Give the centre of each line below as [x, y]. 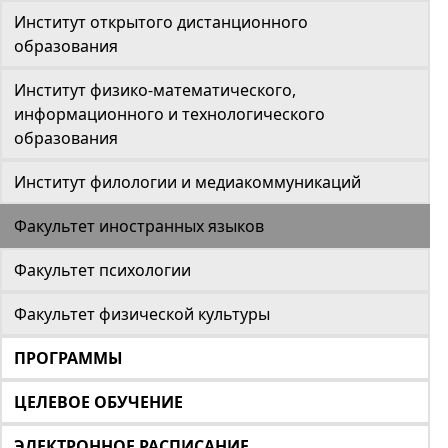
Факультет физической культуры [142, 314]
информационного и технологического [169, 114]
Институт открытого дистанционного [161, 22]
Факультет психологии [102, 270]
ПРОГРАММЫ [68, 358]
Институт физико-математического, [155, 90]
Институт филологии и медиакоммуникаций [187, 182]
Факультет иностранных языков [139, 226]
